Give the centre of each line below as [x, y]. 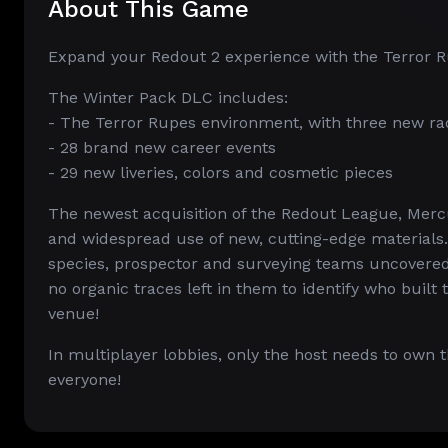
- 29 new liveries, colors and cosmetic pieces [220, 172]
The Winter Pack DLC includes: [168, 97]
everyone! [84, 379]
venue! [73, 313]
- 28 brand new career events [162, 147]
